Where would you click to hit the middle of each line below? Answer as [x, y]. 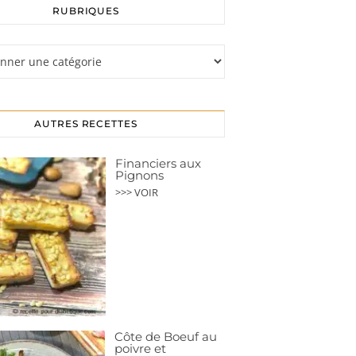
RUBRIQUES [86, 11]
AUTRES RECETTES [86, 124]
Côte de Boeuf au [166, 337]
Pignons [139, 176]
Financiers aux [158, 164]
